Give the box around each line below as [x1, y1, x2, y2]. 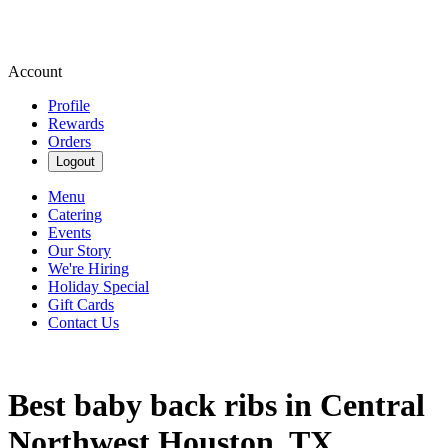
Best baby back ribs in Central [8, 387, 425, 424]
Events [48, 224, 91, 241]
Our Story [48, 242, 111, 259]
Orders [48, 133, 91, 150]
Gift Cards [48, 296, 114, 313]
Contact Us [48, 314, 119, 331]
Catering [48, 206, 102, 223]
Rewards [48, 115, 104, 132]
